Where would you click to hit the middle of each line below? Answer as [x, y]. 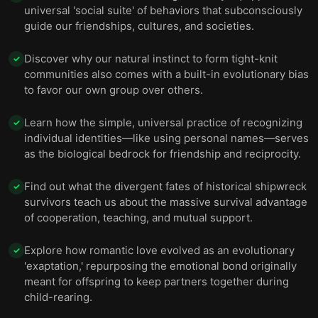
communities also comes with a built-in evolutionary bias [166, 74]
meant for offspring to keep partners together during [157, 281]
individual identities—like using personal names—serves [166, 138]
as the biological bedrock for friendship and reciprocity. [163, 154]
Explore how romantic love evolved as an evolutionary [159, 250]
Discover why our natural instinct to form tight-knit [151, 59]
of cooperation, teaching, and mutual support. [138, 218]
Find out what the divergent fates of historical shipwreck [165, 186]
